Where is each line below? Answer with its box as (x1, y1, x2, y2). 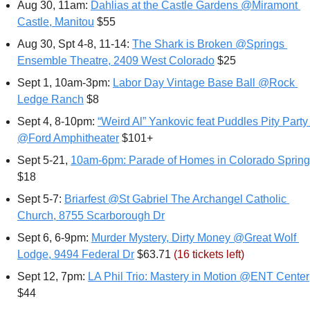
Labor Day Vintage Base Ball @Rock (113, 77, 295, 89)
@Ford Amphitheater (17, 132, 119, 145)
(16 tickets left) (174, 248, 244, 261)
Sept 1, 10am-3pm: (17, 77, 113, 89)
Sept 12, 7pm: (17, 271, 88, 283)
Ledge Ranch (17, 93, 84, 106)
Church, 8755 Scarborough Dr (17, 210, 165, 222)
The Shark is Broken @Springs (132, 38, 284, 51)
